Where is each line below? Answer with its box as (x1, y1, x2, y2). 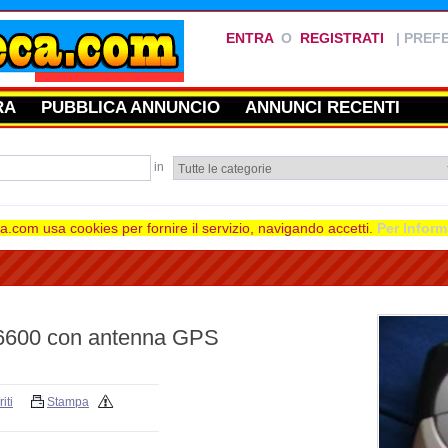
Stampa (47, 395, 89, 409)
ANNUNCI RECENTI (245, 97, 400, 117)
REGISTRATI (300, 30, 384, 46)
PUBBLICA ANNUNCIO (41, 97, 220, 117)
